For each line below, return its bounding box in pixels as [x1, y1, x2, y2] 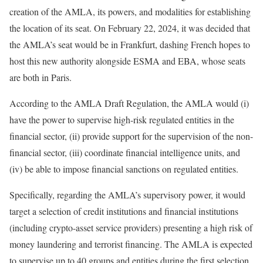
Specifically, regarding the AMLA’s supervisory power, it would [9, 188, 245, 201]
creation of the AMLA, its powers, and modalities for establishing [9, 5, 251, 18]
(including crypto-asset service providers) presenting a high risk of [9, 221, 252, 234]
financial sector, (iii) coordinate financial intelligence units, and [9, 146, 240, 159]
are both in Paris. [9, 71, 72, 84]
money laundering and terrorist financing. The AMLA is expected [9, 238, 252, 251]
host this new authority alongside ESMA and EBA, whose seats [9, 55, 245, 68]
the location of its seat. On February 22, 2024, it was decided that [9, 22, 250, 35]
